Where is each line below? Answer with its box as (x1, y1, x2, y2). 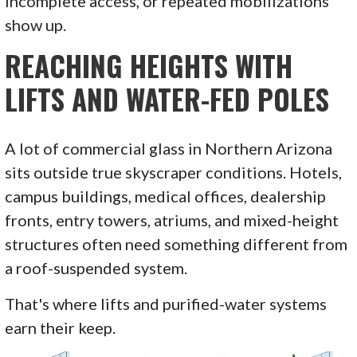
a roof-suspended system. (5, 258, 188, 278)
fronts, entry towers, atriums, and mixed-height (5, 210, 339, 230)
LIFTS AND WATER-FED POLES (5, 78, 330, 120)
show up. (5, 15, 67, 35)
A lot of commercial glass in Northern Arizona (5, 139, 333, 159)
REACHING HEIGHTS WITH (5, 45, 293, 87)
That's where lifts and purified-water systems (5, 294, 328, 314)
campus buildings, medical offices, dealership (5, 186, 327, 206)
